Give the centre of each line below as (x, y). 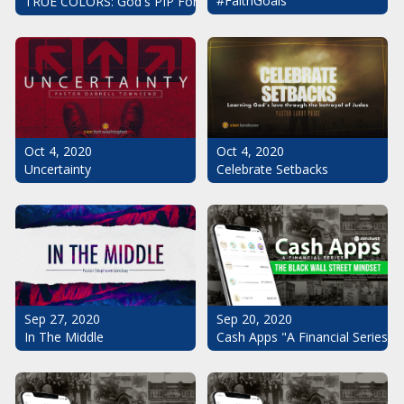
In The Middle (64, 337)
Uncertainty (58, 169)
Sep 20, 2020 (254, 319)
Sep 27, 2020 (62, 319)
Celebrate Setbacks (272, 169)
